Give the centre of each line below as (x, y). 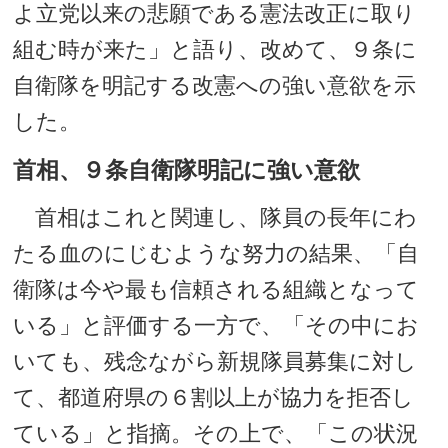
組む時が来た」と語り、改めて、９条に (215, 49)
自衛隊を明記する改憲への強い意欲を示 (215, 85)
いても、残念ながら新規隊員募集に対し (215, 361)
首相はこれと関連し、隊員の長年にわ (215, 217)
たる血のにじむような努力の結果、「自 (216, 253)
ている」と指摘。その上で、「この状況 (216, 433)
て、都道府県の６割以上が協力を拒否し (214, 397)
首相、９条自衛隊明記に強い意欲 (187, 170)
